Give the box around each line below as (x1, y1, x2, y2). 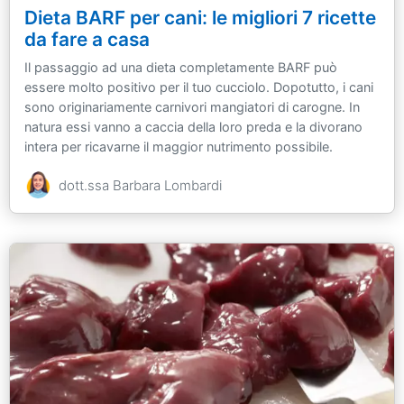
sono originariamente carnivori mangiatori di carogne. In (24, 99, 360, 115)
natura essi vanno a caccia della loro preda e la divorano (24, 119, 363, 135)
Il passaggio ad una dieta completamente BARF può (24, 60, 337, 76)
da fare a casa (24, 28, 150, 51)
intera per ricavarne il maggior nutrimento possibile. (24, 139, 333, 155)
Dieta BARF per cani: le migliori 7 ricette (24, 6, 376, 30)
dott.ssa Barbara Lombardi (59, 177, 222, 195)
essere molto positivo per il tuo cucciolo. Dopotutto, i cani (24, 79, 373, 96)
